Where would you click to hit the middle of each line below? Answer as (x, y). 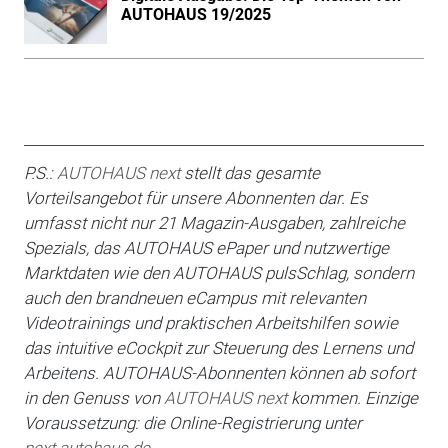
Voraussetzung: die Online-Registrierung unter (192, 422)
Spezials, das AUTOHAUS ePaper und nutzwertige (206, 247)
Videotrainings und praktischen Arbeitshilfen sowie (210, 322)
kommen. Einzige (352, 397)
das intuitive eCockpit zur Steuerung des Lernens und (218, 347)
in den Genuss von (93, 397)
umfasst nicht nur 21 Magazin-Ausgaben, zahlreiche (214, 222)
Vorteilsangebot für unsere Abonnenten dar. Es (195, 197)
